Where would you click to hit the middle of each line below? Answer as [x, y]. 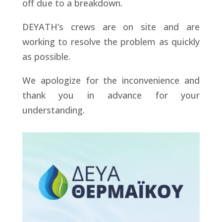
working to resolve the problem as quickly [111, 42]
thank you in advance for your [111, 95]
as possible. [46, 56]
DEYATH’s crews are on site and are [111, 27]
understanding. [53, 110]
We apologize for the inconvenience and [111, 80]
